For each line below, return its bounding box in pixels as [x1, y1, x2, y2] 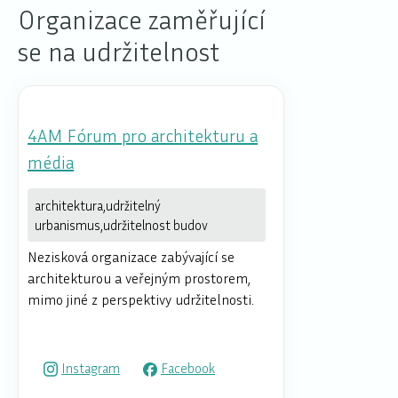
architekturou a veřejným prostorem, [28, 269, 251, 288]
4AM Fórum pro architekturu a [28, 124, 258, 147]
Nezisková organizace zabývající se [28, 248, 235, 267]
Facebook [161, 359, 215, 376]
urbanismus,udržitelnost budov [35, 217, 208, 234]
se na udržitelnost [18, 36, 219, 68]
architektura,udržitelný [35, 197, 161, 214]
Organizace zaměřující [18, 4, 266, 36]
